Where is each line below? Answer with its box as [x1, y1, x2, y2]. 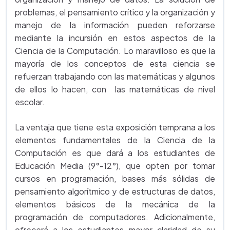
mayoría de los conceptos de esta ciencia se [15, 58, 215, 69]
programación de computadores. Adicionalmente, [15, 212, 215, 222]
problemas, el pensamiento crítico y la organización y [15, 7, 215, 17]
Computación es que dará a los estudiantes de [15, 147, 215, 158]
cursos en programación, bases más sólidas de [15, 173, 215, 184]
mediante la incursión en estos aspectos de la [15, 32, 215, 43]
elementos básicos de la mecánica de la [15, 199, 215, 209]
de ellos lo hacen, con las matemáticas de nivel [15, 84, 215, 94]
